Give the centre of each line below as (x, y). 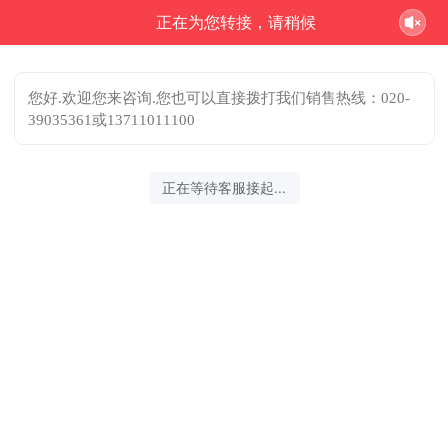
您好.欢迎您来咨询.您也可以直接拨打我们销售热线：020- (219, 97)
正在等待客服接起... (224, 187)
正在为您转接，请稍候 (236, 22)
